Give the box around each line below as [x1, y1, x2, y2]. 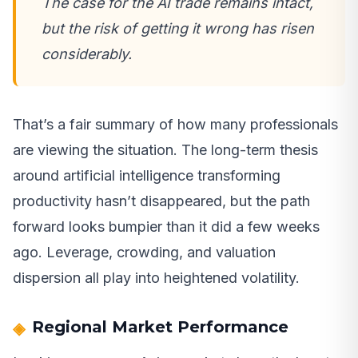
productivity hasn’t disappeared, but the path [13, 193, 310, 210]
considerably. [42, 46, 132, 63]
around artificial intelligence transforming [13, 167, 280, 185]
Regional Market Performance [32, 317, 288, 337]
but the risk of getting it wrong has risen [42, 20, 314, 38]
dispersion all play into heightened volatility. [13, 269, 300, 287]
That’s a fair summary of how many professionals [13, 116, 338, 133]
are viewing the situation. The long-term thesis [13, 141, 318, 159]
